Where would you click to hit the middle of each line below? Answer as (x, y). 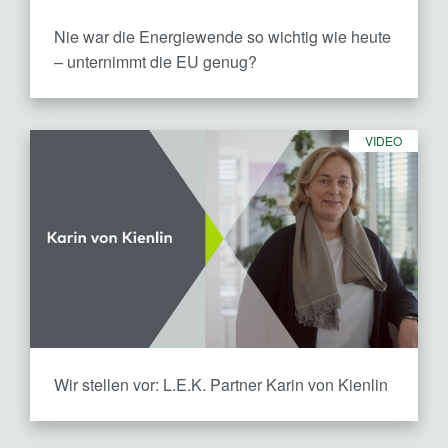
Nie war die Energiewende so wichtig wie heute (222, 36)
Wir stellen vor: (108, 384)
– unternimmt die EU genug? (155, 61)
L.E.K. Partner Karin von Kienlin (275, 384)
